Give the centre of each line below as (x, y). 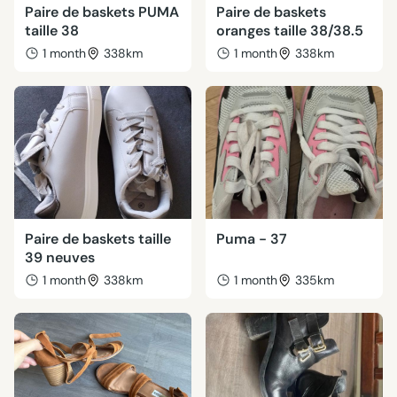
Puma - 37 (252, 239)
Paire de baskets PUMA (102, 12)
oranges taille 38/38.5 (290, 31)
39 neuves (60, 257)
